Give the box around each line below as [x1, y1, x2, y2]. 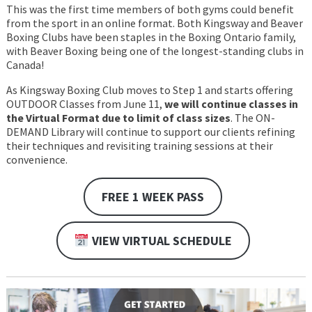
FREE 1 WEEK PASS [102, 189, 205, 205]
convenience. [6, 153, 68, 167]
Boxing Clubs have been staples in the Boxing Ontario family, [6, 30, 296, 45]
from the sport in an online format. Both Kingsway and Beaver [6, 16, 303, 31]
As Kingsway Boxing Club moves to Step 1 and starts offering [6, 83, 293, 97]
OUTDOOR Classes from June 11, [6, 97, 164, 111]
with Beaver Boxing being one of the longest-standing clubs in [6, 44, 304, 58]
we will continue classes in [164, 97, 298, 111]
